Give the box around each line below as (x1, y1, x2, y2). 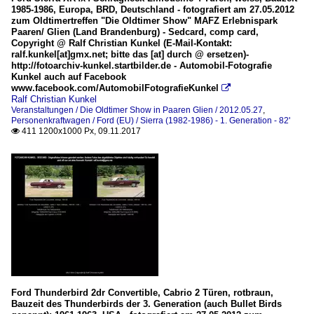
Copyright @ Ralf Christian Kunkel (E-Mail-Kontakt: (11, 38, 232, 49)
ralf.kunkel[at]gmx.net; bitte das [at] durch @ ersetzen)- (11, 49, 249, 60)
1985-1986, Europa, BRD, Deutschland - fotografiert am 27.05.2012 (11, 4, 294, 15)
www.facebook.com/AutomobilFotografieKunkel (11, 83, 219, 94)
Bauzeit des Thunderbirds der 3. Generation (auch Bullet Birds (11, 299, 282, 310)
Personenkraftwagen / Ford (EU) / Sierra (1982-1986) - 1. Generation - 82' (11, 116, 290, 126)
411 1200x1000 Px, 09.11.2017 (20, 126, 141, 137)
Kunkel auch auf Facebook (11, 71, 126, 83)
